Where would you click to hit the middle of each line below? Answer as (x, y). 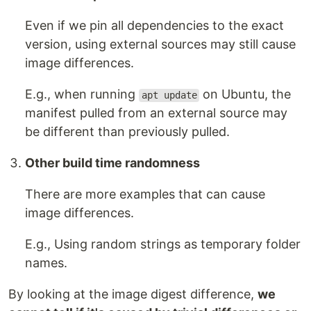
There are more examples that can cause (145, 194)
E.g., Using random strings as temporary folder (163, 244)
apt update (169, 95)
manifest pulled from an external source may (156, 113)
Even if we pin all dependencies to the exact (154, 26)
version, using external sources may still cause (160, 44)
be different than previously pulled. (127, 132)
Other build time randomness (112, 163)
